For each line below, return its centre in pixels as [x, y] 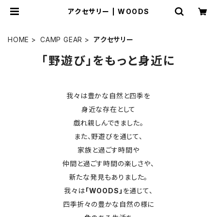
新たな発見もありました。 [108, 177]
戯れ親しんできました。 [108, 123]
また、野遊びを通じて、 [108, 136]
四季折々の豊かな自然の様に [108, 204]
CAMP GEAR [62, 39]
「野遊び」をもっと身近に [108, 61]
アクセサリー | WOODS [108, 11]
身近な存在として [108, 109]
